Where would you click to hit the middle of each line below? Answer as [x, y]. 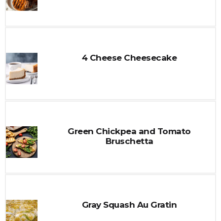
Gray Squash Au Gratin [129, 205]
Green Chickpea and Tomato [129, 131]
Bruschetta [129, 141]
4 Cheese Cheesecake [129, 58]
